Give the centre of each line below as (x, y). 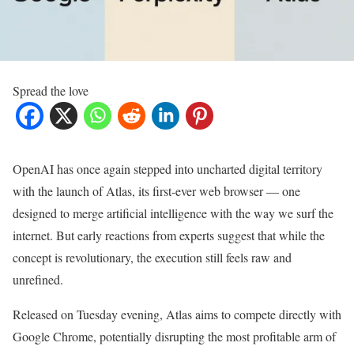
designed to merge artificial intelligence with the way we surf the (173, 213)
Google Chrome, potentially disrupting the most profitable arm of (174, 336)
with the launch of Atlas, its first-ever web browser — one (156, 190)
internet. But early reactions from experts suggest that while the (169, 235)
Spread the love (51, 90)
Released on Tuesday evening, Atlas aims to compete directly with (177, 314)
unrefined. (38, 279)
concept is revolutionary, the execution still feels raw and (152, 257)
